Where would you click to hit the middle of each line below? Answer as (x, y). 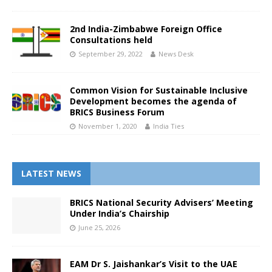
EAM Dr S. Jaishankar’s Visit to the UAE (154, 263)
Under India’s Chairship (120, 213)
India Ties (168, 126)
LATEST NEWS (51, 173)
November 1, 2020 (108, 126)
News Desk (176, 54)
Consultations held (111, 40)
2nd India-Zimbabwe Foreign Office (146, 29)
